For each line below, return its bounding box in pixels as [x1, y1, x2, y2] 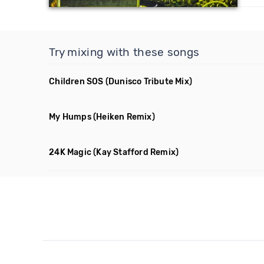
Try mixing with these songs [49, 45, 200, 59]
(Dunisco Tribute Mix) [105, 77, 193, 87]
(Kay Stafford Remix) [93, 147, 179, 157]
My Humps [49, 112, 91, 122]
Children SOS [49, 77, 104, 87]
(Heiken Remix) [93, 112, 155, 122]
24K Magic [49, 147, 92, 157]
